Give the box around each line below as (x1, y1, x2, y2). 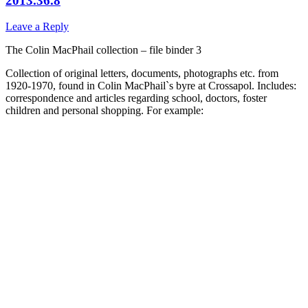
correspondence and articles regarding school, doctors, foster (5, 92, 267, 104)
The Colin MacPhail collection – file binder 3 (5, 44, 201, 56)
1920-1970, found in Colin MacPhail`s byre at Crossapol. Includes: (5, 80, 296, 92)
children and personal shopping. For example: (5, 104, 203, 117)
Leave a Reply (5, 21, 69, 33)
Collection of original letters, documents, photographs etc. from (5, 67, 278, 80)
